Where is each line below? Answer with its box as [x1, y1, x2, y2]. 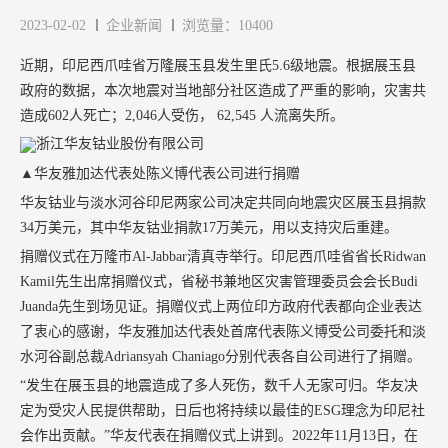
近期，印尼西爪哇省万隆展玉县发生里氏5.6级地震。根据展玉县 [20, 57, 416, 73]
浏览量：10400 [182, 17, 273, 33]
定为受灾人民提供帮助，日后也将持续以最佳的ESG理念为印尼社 [20, 402, 425, 418]
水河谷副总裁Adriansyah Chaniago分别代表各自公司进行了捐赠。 [20, 348, 421, 364]
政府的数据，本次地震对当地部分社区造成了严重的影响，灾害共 [20, 82, 426, 98]
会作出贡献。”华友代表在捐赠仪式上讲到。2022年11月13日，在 [20, 427, 418, 443]
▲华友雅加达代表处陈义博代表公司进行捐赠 [20, 165, 300, 181]
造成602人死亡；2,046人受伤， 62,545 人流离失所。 [20, 107, 344, 123]
